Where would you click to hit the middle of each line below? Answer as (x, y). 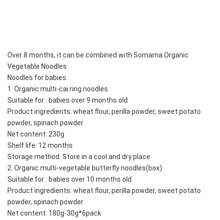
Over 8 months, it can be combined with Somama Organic (98, 55)
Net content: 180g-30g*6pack (54, 213)
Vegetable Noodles (37, 66)
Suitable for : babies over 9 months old (68, 100)
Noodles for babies (37, 78)
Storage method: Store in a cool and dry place (79, 157)
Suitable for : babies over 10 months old (69, 179)
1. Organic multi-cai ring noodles (58, 89)
